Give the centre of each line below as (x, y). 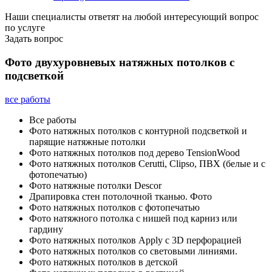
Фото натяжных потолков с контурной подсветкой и (138, 131)
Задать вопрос (34, 39)
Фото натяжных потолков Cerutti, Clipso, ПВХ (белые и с (147, 163)
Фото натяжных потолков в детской (104, 262)
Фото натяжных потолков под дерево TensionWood (134, 152)
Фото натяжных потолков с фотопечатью (114, 207)
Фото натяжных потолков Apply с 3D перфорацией (135, 240)
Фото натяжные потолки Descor (95, 185)
